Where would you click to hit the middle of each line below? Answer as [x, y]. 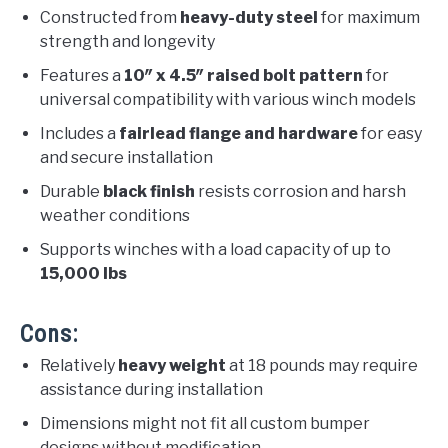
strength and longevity [127, 41]
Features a [82, 75]
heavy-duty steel [249, 17]
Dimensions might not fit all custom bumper [205, 423]
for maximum [369, 17]
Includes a [79, 133]
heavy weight [172, 365]
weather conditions [115, 215]
